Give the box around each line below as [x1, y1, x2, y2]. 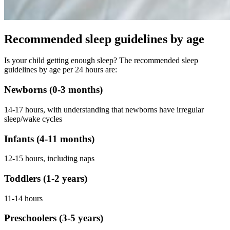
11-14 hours [4, 194, 43, 203]
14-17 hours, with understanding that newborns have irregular [4, 105, 204, 114]
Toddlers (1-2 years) [4, 173, 87, 184]
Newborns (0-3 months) [4, 84, 103, 95]
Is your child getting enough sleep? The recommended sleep [4, 56, 198, 65]
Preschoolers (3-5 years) [4, 213, 103, 224]
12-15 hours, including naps [4, 154, 94, 163]
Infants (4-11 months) [4, 133, 94, 144]
